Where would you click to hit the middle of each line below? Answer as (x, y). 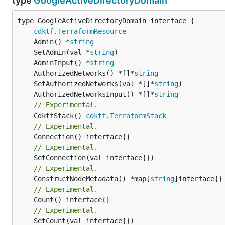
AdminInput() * (62, 63)
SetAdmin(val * (62, 52)
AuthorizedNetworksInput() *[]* (94, 94)
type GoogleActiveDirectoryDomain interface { (106, 20)
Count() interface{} (26, 200)
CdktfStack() (60, 115)
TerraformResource (92, 31)
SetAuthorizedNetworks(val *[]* (94, 84)
